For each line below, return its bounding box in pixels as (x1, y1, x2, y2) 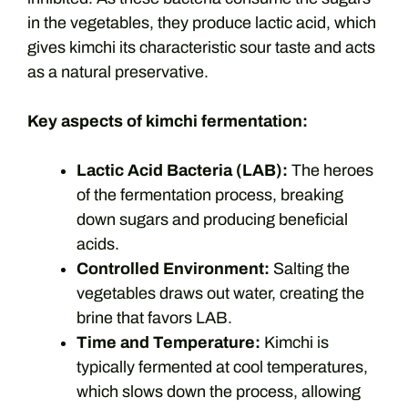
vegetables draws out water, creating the (76, 283, 364, 302)
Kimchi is (260, 332, 329, 352)
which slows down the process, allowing (76, 382, 361, 401)
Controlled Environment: (76, 259, 270, 278)
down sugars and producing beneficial (76, 209, 348, 229)
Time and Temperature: (76, 332, 260, 352)
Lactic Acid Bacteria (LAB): (76, 160, 288, 179)
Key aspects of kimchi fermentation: (27, 111, 308, 130)
